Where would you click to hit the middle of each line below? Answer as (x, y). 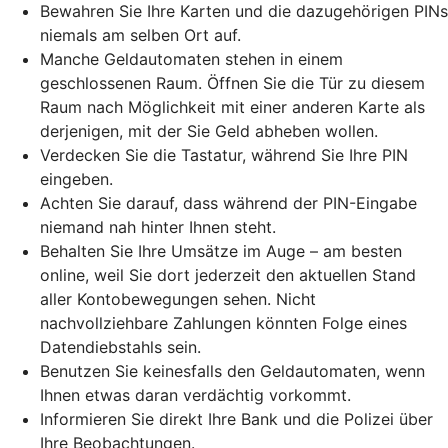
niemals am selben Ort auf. (140, 34)
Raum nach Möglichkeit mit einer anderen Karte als (232, 106)
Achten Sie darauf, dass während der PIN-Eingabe (228, 202)
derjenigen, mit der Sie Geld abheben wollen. (209, 130)
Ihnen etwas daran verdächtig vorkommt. (195, 394)
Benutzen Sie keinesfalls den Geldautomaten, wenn (232, 370)
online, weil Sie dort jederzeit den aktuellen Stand (228, 274)
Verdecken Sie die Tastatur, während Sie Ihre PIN (224, 154)
